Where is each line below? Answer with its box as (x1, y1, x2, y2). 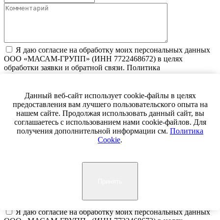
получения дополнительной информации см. (17, 127, 170, 136)
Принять (98, 177, 122, 185)
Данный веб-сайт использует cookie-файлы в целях (24, 91, 196, 100)
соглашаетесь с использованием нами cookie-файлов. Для (14, 118, 206, 127)
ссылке (98, 72, 122, 81)
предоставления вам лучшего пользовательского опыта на (12, 100, 208, 109)
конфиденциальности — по (4, 72, 98, 81)
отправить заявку (8, 89, 59, 97)
